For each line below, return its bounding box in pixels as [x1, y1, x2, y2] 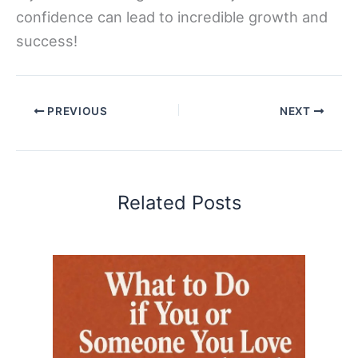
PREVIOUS [44, 105, 108, 117]
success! [16, 32, 78, 50]
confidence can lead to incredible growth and [16, 8, 328, 26]
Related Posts [117, 191, 241, 215]
